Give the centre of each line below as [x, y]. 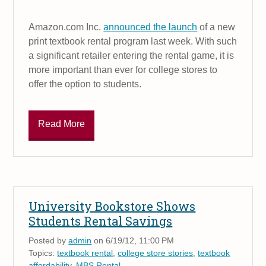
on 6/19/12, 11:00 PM [133, 240]
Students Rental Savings [101, 221]
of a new [216, 27]
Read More [62, 124]
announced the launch [151, 27]
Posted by [49, 240]
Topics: [43, 253]
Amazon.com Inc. [66, 27]
